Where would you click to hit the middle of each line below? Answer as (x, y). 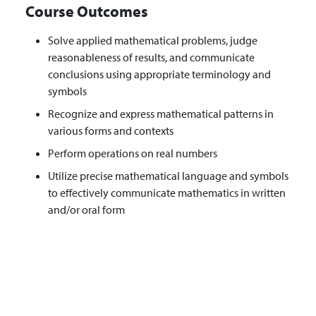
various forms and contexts (111, 131)
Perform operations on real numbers (133, 153)
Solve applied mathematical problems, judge (153, 41)
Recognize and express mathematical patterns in (161, 114)
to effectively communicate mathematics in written (167, 193)
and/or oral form (86, 210)
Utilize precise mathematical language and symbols (168, 176)
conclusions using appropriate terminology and (159, 74)
